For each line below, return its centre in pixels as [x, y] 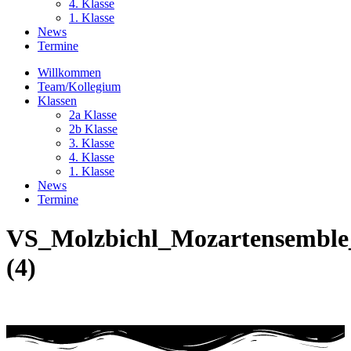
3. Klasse [92, 143]
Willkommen [69, 73]
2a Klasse [93, 115]
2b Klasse [93, 129]
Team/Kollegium [79, 87]
